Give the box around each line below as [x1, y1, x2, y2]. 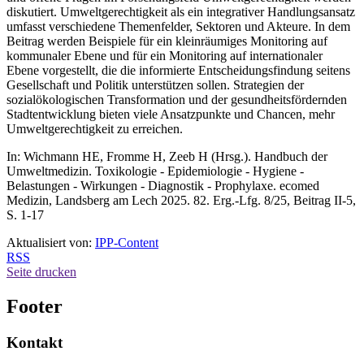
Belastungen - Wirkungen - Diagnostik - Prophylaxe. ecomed [6, 179, 319, 193]
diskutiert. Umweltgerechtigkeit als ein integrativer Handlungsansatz [6, 5, 355, 19]
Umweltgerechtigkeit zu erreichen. [6, 122, 183, 136]
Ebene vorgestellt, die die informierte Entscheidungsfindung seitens [6, 63, 350, 78]
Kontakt [6, 333, 63, 351]
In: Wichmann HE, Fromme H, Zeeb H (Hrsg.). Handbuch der [6, 149, 327, 164]
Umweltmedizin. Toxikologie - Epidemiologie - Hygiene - [6, 164, 304, 179]
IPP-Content [95, 236, 158, 250]
